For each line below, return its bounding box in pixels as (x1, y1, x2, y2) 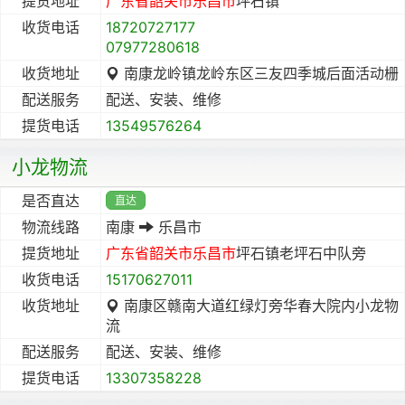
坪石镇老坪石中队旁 (236, 243, 366, 262)
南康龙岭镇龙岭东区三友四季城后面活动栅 (119, 63, 399, 82)
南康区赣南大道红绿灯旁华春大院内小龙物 (119, 296, 399, 315)
